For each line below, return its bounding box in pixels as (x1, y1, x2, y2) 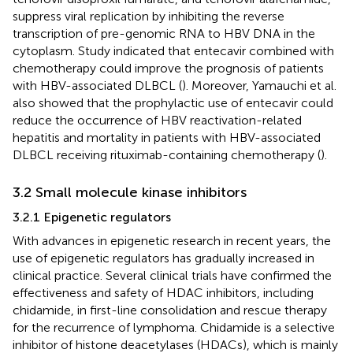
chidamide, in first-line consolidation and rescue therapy (13, 302, 327, 318)
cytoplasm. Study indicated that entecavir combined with (13, 43, 334, 58)
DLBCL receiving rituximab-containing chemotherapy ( (13, 147, 321, 162)
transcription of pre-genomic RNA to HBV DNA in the (13, 25, 315, 41)
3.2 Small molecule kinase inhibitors (13, 183, 247, 201)
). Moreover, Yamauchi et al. (182, 77, 336, 93)
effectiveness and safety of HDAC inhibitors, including (13, 284, 314, 300)
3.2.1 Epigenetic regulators (13, 209, 171, 225)
